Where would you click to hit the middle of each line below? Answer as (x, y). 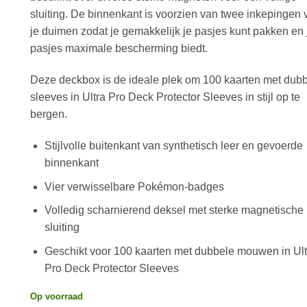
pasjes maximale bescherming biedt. (119, 49)
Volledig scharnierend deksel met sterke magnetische (174, 210)
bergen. (49, 114)
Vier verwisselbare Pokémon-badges (134, 186)
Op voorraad (57, 296)
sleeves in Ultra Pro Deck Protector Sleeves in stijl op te (165, 97)
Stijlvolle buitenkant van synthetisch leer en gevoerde (173, 145)
